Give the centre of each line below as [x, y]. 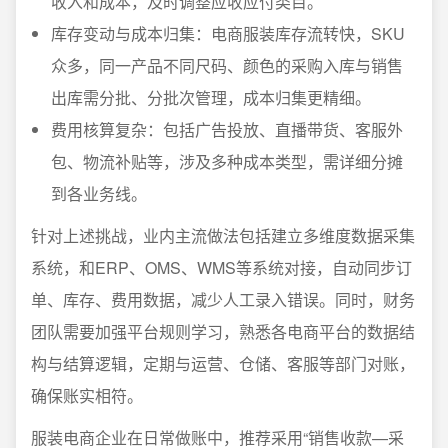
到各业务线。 [99, 194]
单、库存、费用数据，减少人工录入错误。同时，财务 [223, 300]
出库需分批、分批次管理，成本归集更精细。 [211, 98]
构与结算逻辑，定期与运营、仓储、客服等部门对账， [223, 364]
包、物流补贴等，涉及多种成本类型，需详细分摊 [227, 162]
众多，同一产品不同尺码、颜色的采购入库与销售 [227, 66]
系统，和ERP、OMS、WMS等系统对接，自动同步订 [221, 268]
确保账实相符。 [87, 396]
